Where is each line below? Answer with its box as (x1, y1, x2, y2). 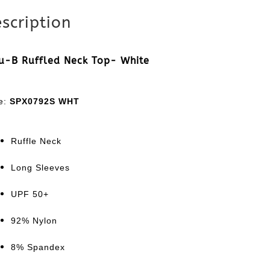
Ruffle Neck (10, 136, 61, 146)
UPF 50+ (10, 189, 49, 199)
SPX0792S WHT (9, 96, 80, 106)
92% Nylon (10, 216, 57, 226)
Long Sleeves (10, 163, 70, 173)
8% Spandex (10, 242, 65, 253)
